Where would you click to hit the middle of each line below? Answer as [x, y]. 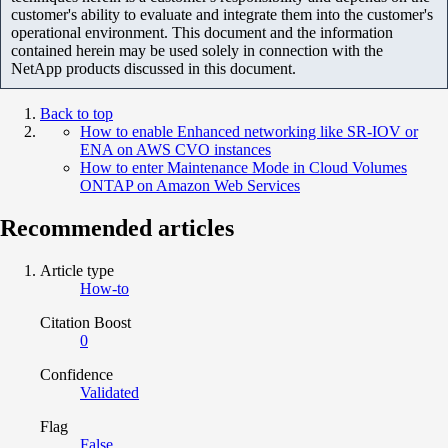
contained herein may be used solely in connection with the [197, 50]
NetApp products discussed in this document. [153, 68]
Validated [109, 392]
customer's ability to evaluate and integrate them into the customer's [222, 14]
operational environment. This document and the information [202, 32]
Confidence [76, 374]
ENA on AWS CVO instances [175, 149]
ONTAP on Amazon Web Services [190, 185]
